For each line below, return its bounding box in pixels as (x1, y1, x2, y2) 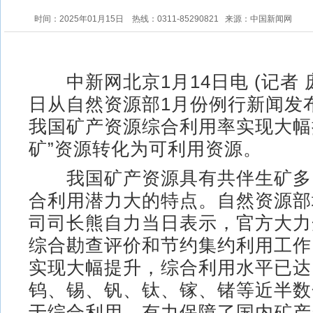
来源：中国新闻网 (225, 13, 292, 24)
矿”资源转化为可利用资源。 (29, 138, 262, 159)
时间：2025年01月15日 (34, 13, 132, 24)
